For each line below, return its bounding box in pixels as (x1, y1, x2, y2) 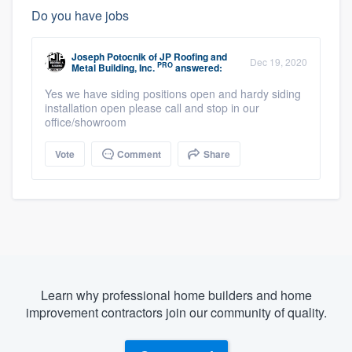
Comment (115, 146, 161, 161)
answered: (173, 60, 222, 75)
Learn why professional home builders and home (40, 285, 312, 304)
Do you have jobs (31, 5, 129, 24)
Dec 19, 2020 (250, 54, 307, 68)
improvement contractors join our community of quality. (25, 302, 327, 321)
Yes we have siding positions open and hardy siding (45, 85, 301, 101)
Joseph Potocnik (71, 49, 146, 64)
